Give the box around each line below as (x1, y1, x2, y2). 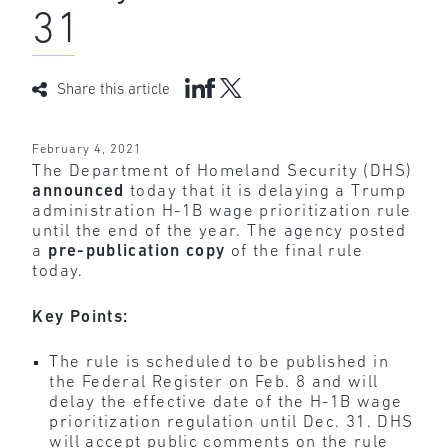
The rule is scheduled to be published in (49, 354, 389, 372)
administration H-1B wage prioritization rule (32, 203, 412, 221)
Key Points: (32, 308, 129, 326)
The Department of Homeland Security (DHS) (32, 163, 413, 181)
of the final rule (225, 243, 363, 261)
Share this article (57, 83, 171, 99)
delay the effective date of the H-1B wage (49, 394, 403, 412)
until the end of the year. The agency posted (32, 223, 407, 241)
